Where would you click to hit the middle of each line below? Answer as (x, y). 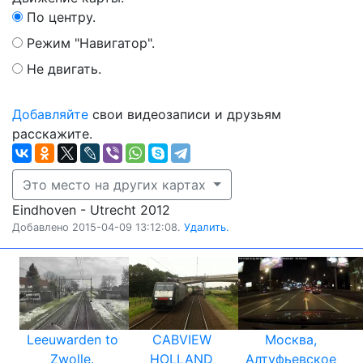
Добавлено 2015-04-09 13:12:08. (98, 227)
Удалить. (207, 227)
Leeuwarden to (72, 340)
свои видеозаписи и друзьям (185, 114)
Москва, (291, 340)
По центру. (61, 17)
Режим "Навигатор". (91, 43)
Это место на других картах (116, 185)
